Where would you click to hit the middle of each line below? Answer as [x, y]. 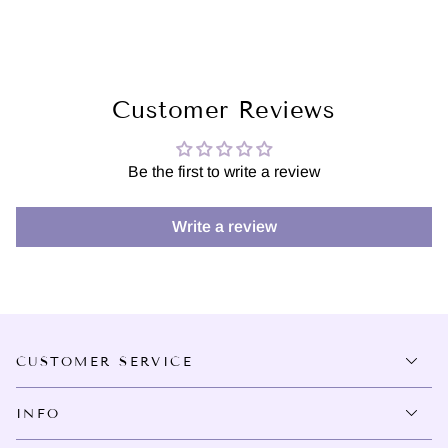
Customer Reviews [224, 110]
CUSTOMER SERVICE [104, 361]
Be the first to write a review [224, 172]
